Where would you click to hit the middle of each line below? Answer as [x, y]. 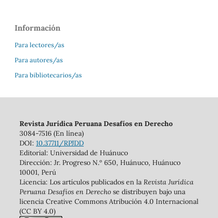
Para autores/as [39, 60]
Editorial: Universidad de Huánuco [73, 153]
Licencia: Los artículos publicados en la [81, 182]
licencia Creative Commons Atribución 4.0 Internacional [109, 202]
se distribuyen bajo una [148, 192]
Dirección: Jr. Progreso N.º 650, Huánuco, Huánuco [100, 163]
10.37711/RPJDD [60, 143]
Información [37, 28]
